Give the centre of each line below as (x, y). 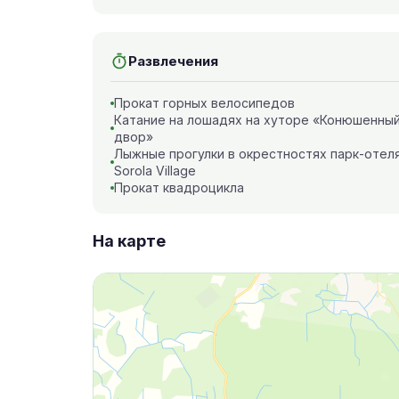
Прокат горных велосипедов (204, 103)
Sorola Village (155, 171)
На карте (129, 241)
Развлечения (173, 61)
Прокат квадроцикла (179, 187)
